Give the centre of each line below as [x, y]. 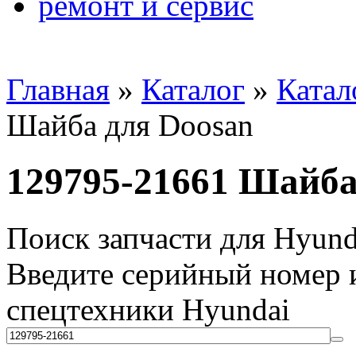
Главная [58, 89]
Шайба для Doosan [130, 125]
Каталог [193, 89]
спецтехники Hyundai [148, 309]
